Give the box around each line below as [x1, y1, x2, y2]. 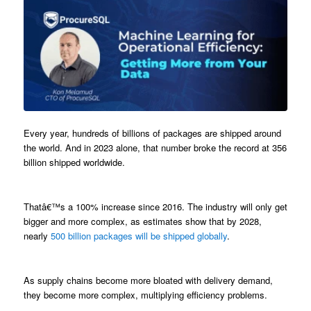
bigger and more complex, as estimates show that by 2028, [23, 214, 262, 228]
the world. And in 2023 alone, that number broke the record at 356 [23, 140, 287, 154]
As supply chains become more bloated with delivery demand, [23, 273, 273, 287]
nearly [23, 228, 51, 242]
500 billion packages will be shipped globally [50, 228, 227, 242]
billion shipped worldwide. [23, 155, 125, 169]
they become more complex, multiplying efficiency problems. [23, 287, 267, 301]
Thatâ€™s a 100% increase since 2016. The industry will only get [23, 199, 287, 213]
